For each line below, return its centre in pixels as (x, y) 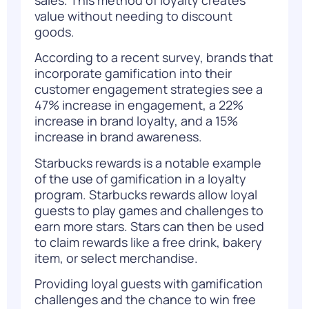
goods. (54, 31)
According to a (76, 58)
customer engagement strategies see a (149, 89)
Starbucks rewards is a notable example (148, 162)
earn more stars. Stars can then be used (149, 226)
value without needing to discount (133, 16)
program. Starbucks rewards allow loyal (146, 194)
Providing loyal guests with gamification (149, 283)
